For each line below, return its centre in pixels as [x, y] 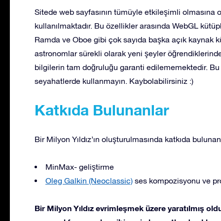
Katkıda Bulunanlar [102, 110]
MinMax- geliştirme [80, 167]
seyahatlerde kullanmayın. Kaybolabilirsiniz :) [114, 81]
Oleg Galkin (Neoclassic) [89, 181]
